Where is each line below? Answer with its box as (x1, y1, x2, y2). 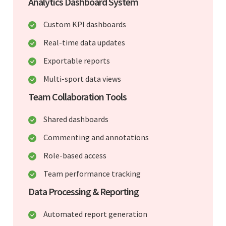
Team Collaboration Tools (28, 90, 127, 103)
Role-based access (43, 150, 106, 160)
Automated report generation (43, 208, 147, 219)
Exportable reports (43, 55, 110, 66)
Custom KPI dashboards (43, 19, 126, 29)
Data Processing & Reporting (28, 185, 139, 198)
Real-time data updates (43, 37, 125, 47)
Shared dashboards (43, 114, 108, 124)
